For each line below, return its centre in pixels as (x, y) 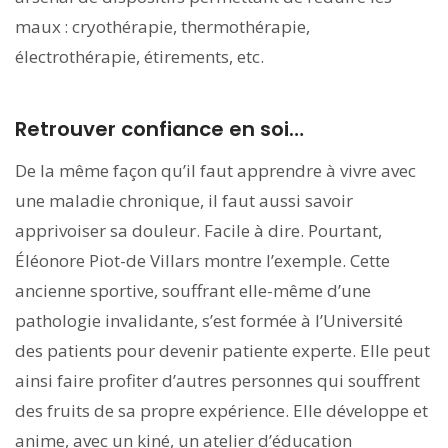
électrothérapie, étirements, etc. (139, 56)
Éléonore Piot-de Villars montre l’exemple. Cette (202, 260)
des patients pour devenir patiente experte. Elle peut (222, 350)
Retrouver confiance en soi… (159, 128)
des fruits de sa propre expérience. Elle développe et (221, 410)
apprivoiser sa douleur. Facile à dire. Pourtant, (198, 230)
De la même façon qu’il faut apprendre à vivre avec (215, 170)
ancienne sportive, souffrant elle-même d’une (193, 290)
